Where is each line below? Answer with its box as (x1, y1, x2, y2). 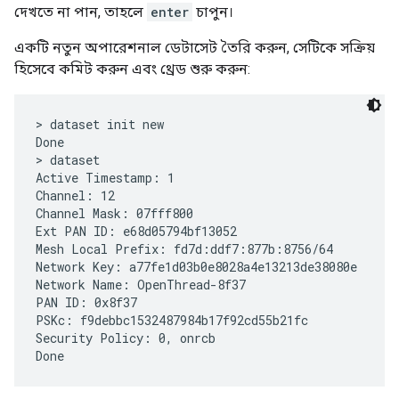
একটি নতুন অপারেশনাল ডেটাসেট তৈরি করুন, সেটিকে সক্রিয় (14, 38, 375, 56)
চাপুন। (192, 3, 233, 20)
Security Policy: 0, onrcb (36, 329, 216, 346)
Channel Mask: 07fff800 (36, 204, 193, 222)
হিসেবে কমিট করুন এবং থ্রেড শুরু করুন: (14, 60, 250, 77)
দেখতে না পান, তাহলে (14, 3, 147, 20)
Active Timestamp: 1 (36, 168, 175, 186)
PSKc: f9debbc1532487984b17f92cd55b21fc (36, 311, 308, 329)
